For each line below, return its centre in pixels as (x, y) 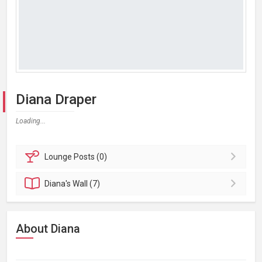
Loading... (31, 121)
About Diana (48, 229)
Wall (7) (87, 184)
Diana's (59, 184)
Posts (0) (91, 157)
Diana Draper (56, 99)
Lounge (59, 157)
